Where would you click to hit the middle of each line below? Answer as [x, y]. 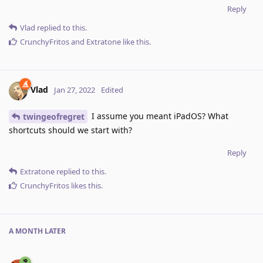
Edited [112, 90]
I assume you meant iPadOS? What [159, 116]
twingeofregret [54, 117]
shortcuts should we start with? [70, 130]
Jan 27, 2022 [75, 90]
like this [135, 41]
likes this [85, 186]
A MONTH [26, 231]
